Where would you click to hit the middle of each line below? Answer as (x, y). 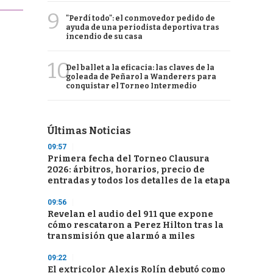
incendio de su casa (104, 37)
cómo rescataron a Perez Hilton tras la (136, 225)
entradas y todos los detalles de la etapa (139, 181)
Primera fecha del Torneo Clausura (129, 159)
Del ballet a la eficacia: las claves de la (140, 68)
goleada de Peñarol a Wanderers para (141, 77)
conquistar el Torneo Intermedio (131, 86)
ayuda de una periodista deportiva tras (143, 27)
